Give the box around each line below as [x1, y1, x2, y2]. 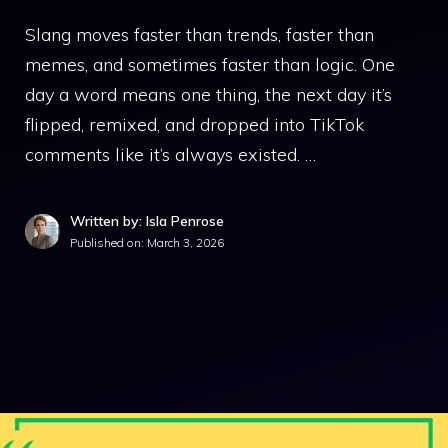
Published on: [70, 235, 147, 250]
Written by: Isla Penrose [70, 212, 224, 230]
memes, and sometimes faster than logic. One [25, 53, 395, 76]
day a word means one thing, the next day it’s [25, 83, 392, 106]
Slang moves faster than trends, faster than [25, 23, 374, 46]
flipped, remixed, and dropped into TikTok [25, 113, 364, 136]
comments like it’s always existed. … [25, 143, 316, 166]
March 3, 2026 [147, 235, 224, 250]
